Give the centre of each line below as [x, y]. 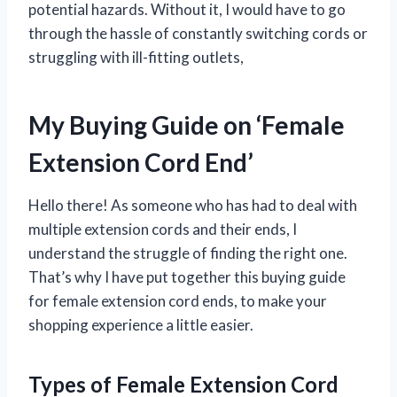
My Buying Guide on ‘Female [187, 125]
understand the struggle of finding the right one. [188, 253]
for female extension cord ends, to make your [178, 301]
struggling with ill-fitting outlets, [136, 58]
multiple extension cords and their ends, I [163, 230]
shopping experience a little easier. [141, 325]
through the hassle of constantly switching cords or [198, 34]
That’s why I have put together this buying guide [187, 277]
